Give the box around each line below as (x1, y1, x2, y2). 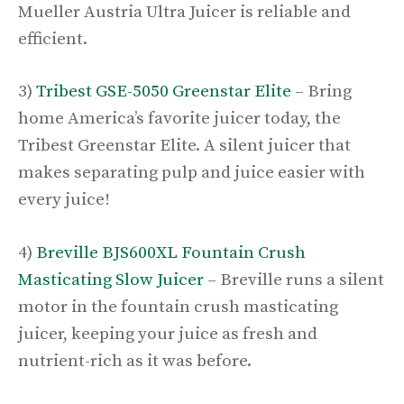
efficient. (18, 28, 91, 50)
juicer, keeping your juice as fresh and (18, 323, 317, 344)
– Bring (291, 81, 352, 103)
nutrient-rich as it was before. (18, 350, 255, 372)
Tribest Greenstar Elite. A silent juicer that (18, 135, 351, 157)
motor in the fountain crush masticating (18, 296, 338, 317)
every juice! (18, 189, 110, 211)
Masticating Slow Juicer (18, 269, 204, 290)
